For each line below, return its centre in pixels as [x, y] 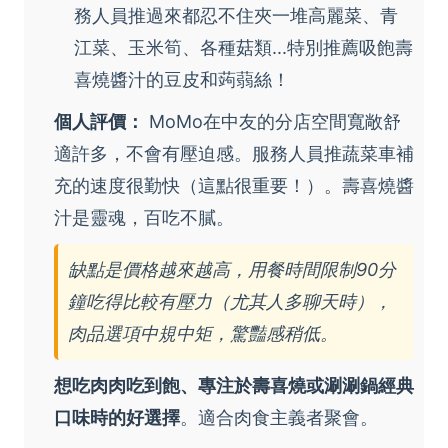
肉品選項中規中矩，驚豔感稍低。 [203, 334]
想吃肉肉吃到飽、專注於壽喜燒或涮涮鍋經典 [234, 386]
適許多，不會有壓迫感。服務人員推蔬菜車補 [234, 154]
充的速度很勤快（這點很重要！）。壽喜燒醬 [234, 186]
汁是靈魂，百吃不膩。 [144, 218]
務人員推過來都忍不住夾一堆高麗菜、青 [236, 16]
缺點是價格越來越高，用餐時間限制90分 [232, 270]
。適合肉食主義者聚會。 [279, 418]
